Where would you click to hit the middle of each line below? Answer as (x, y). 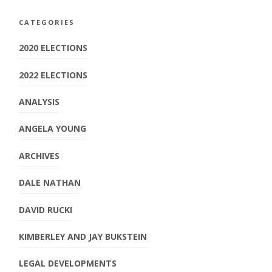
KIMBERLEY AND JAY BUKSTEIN (83, 236)
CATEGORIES (47, 22)
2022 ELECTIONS (53, 75)
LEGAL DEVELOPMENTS (68, 263)
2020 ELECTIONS (53, 48)
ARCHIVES (39, 155)
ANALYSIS (39, 102)
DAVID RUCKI (46, 209)
